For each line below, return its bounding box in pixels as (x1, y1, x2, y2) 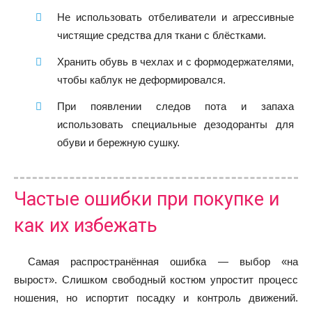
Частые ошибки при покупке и (14, 187, 279, 210)
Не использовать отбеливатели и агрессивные (57, 10, 294, 23)
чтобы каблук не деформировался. (57, 73, 226, 86)
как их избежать (14, 214, 157, 237)
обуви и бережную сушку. (57, 136, 180, 148)
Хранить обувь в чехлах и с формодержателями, (57, 55, 294, 68)
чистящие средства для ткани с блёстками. (57, 29, 266, 41)
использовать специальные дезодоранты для (57, 118, 294, 130)
